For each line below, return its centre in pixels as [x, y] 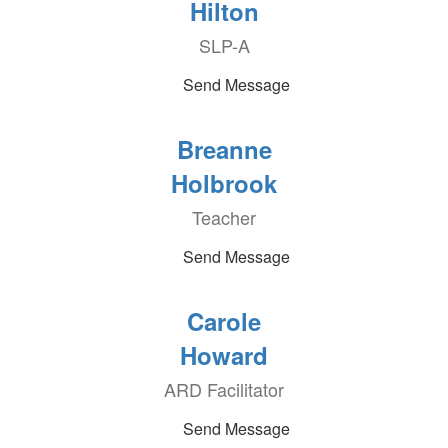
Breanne [224, 149]
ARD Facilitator [224, 389]
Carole [224, 321]
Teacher [224, 217]
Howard [224, 355]
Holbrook [224, 183]
